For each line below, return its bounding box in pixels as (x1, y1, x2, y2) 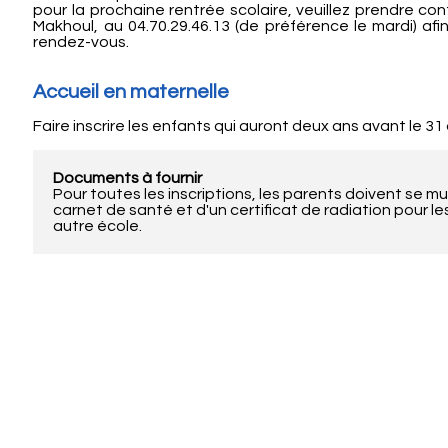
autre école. (53, 217, 143, 234)
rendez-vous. (33, 33, 130, 50)
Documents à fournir (53, 169, 203, 186)
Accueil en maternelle (33, 81, 230, 102)
